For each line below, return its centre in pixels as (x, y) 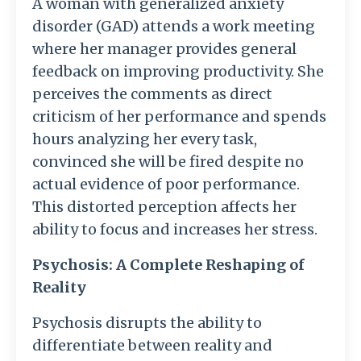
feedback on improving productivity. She (178, 71)
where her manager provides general (164, 48)
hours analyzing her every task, (145, 139)
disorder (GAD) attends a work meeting (174, 26)
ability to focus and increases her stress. (175, 229)
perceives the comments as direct (152, 93)
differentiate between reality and (152, 345)
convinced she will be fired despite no (168, 161)
